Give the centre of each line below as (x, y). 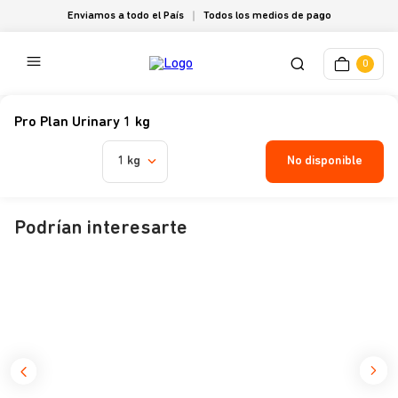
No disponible (325, 161)
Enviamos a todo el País (125, 16)
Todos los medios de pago (267, 16)
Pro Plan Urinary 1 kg (82, 123)
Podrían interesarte (101, 229)
